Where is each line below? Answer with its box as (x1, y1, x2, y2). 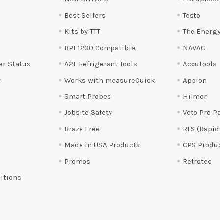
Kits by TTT (64, 27, 101, 36)
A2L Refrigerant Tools (64, 59, 137, 68)
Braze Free (64, 124, 100, 133)
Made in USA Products (64, 140, 140, 149)
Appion (183, 75, 207, 84)
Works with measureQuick (64, 75, 156, 84)
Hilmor (183, 91, 207, 101)
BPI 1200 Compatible (64, 43, 136, 52)
